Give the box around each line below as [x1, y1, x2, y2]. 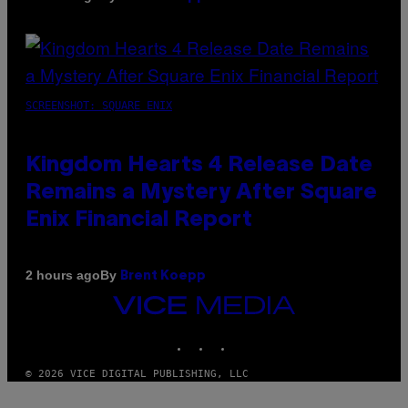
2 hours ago [25, 268, 100, 283]
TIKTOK [232, 330, 270, 342]
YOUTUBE [254, 330, 299, 342]
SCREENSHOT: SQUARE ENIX [25, 98, 172, 112]
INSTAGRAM [210, 330, 268, 342]
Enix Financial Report [25, 209, 252, 230]
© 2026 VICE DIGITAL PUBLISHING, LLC [25, 367, 249, 380]
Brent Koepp [120, 270, 206, 282]
